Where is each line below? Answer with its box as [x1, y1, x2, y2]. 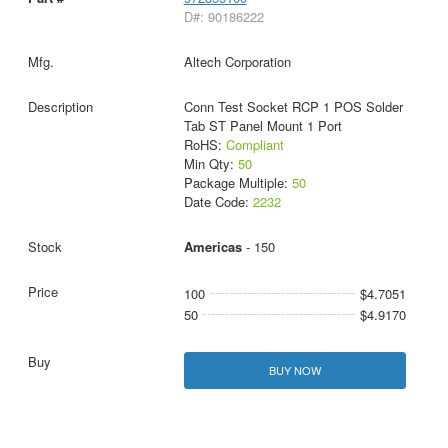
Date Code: [183, 191, 253, 211]
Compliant [225, 134, 284, 154]
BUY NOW [268, 361, 321, 378]
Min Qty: [183, 153, 238, 173]
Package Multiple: [183, 172, 292, 192]
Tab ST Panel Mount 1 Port [183, 115, 342, 135]
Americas [183, 236, 242, 256]
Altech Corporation [183, 51, 291, 71]
